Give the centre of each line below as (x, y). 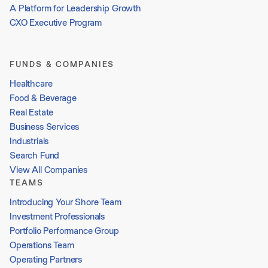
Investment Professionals (57, 216)
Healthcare (31, 83)
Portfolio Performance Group (64, 230)
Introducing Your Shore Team (66, 202)
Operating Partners (46, 259)
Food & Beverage (43, 98)
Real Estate (32, 112)
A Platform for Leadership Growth (75, 8)
